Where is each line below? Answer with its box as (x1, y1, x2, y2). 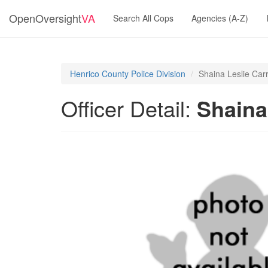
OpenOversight (9, 10, 81, 26)
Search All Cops (113, 12, 173, 24)
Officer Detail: (61, 93, 197, 123)
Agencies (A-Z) (191, 12, 248, 24)
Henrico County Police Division (70, 68, 185, 80)
